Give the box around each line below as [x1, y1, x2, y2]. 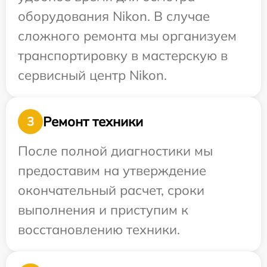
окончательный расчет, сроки [18, 182, 204, 199]
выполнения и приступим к [18, 201, 188, 219]
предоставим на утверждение [18, 162, 206, 179]
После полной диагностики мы [18, 142, 213, 160]
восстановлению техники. [18, 221, 180, 238]
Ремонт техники [43, 113, 143, 130]
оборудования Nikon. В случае [18, 8, 210, 25]
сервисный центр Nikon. [18, 67, 167, 84]
